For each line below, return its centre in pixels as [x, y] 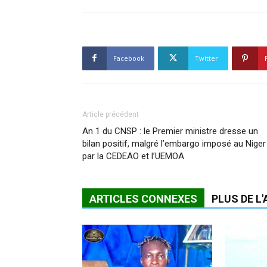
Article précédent [111, 114]
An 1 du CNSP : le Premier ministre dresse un [170, 131]
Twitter [207, 58]
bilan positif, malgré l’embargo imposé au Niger [174, 143]
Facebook [129, 58]
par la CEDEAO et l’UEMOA [133, 156]
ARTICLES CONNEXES [143, 198]
